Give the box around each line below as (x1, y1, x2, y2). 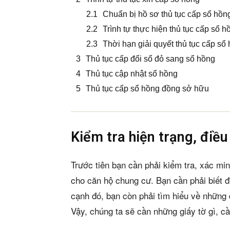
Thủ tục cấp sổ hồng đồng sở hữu (86, 84, 209, 93)
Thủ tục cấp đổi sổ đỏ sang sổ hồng (86, 54, 215, 64)
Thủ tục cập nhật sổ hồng (86, 69, 178, 79)
